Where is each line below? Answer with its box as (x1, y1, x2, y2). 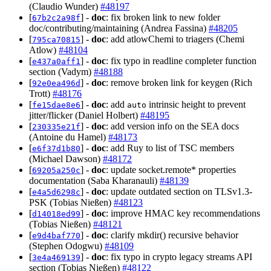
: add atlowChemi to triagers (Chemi (106, 34, 244, 45)
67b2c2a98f (32, 13, 80, 23)
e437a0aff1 (32, 57, 80, 67)
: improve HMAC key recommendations (106, 208, 260, 219)
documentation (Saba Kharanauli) (29, 175, 160, 186)
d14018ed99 (32, 209, 80, 219)
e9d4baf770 (32, 231, 80, 241)
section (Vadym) (29, 67, 94, 77)
